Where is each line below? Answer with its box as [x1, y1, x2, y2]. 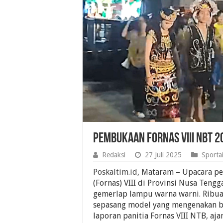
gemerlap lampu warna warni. [93, 189, 203, 199]
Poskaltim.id [93, 167, 137, 177]
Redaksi [102, 151, 125, 159]
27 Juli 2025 [145, 151, 182, 159]
